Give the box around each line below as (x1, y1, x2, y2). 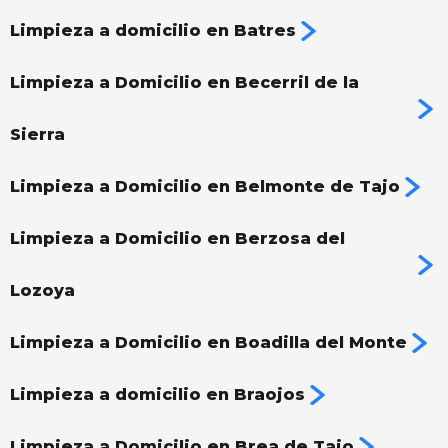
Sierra (10, 125, 65, 145)
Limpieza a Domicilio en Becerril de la (10, 73, 359, 93)
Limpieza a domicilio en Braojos (10, 385, 305, 405)
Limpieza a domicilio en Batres (10, 21, 296, 41)
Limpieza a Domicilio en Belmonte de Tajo (10, 177, 400, 197)
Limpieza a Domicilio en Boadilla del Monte (10, 333, 407, 353)
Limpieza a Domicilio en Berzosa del (10, 229, 345, 249)
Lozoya (10, 281, 75, 301)
